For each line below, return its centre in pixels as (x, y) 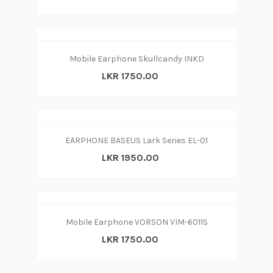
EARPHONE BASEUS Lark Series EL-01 (136, 141)
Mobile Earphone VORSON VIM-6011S (136, 222)
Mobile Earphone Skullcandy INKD (136, 59)
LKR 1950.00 (130, 158)
